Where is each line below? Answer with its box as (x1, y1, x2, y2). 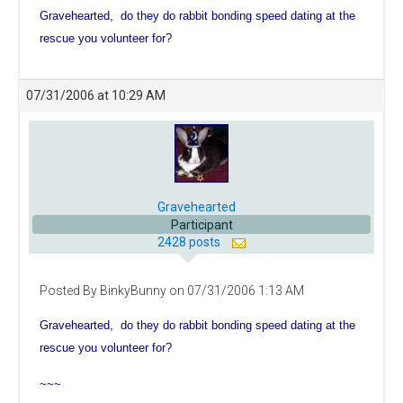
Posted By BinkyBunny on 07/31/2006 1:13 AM (40, 283, 304, 299)
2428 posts (157, 235, 223, 250)
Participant (170, 218, 233, 233)
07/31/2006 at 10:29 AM (26, 88, 166, 103)
